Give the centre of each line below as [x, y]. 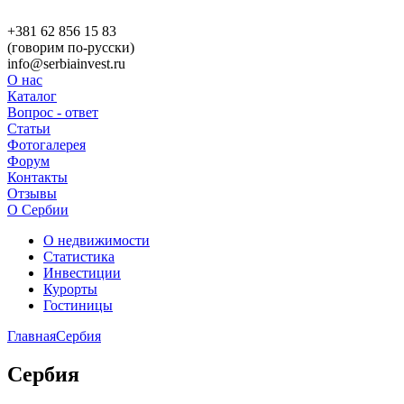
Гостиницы [78, 305]
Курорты [70, 289]
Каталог [32, 96]
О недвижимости [96, 240]
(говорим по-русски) [71, 47]
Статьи [29, 129]
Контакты [37, 177]
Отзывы [32, 193]
